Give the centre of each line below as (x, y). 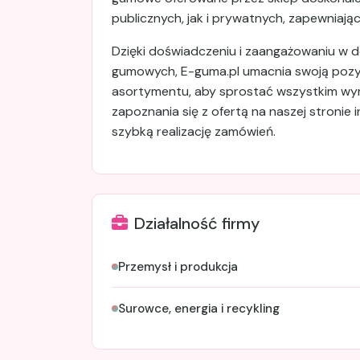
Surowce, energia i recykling (199, 308)
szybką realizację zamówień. (194, 132)
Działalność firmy (197, 224)
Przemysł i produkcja (178, 266)
